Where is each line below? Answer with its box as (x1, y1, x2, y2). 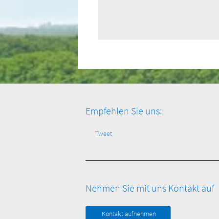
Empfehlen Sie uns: (86, 105, 162, 117)
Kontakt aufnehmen (102, 209, 156, 218)
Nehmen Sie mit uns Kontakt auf (86, 182, 214, 194)
